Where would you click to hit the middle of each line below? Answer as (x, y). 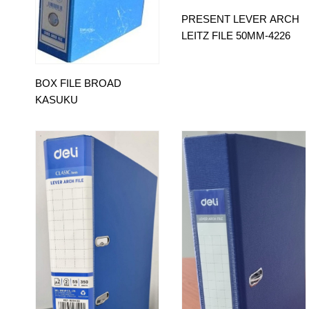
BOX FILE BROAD (78, 83)
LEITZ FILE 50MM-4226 (236, 36)
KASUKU (57, 99)
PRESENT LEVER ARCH (241, 19)
